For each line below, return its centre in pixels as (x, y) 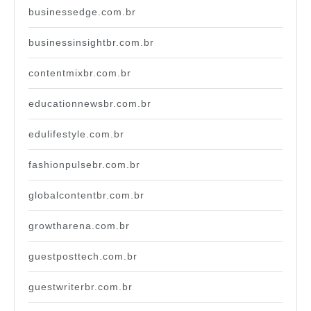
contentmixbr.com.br (80, 73)
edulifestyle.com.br (76, 134)
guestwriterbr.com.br (81, 287)
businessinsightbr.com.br (91, 43)
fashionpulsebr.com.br (84, 165)
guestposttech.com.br (83, 257)
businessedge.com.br (82, 12)
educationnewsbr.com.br (90, 104)
